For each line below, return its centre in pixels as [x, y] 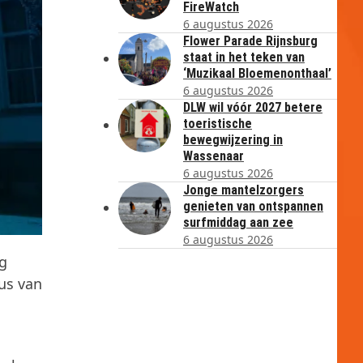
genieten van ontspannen [253, 206]
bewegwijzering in [233, 140]
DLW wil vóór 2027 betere [253, 107]
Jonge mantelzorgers [243, 190]
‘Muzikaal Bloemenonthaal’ [257, 73]
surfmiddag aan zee [238, 222]
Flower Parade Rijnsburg [250, 41]
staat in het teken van [244, 57]
